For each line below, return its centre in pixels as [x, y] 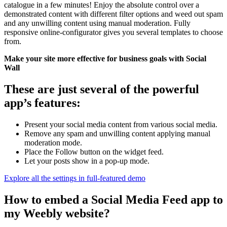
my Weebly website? [57, 214]
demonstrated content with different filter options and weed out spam [113, 14]
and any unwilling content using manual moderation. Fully [97, 23]
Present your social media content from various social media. [121, 125]
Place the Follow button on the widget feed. [94, 152]
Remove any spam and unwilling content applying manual [117, 134]
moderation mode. [53, 143]
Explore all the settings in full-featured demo [75, 178]
